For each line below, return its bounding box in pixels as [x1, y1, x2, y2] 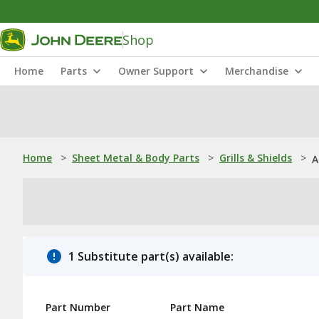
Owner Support [118, 64, 194, 78]
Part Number [46, 300, 110, 314]
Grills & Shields [219, 151, 292, 164]
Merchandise [225, 64, 288, 78]
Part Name [170, 300, 224, 314]
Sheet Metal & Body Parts [72, 151, 199, 164]
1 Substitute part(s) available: [68, 249, 234, 264]
